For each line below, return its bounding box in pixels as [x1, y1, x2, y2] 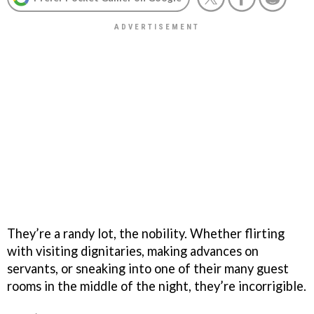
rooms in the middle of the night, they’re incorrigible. [7, 278, 306, 294]
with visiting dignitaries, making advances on [7, 243, 259, 259]
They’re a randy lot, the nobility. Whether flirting [7, 225, 285, 241]
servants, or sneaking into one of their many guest [7, 260, 289, 276]
